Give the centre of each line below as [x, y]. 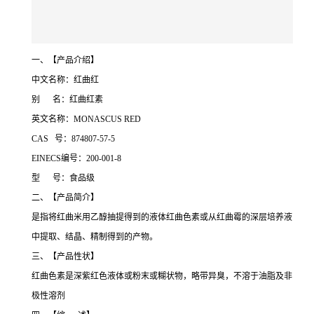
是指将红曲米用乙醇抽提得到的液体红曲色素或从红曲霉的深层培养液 [162, 218]
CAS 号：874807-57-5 [73, 139]
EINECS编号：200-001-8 [76, 159]
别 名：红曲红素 [67, 100]
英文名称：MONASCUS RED [86, 120]
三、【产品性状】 [65, 257]
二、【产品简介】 [65, 198]
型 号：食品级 [63, 178]
